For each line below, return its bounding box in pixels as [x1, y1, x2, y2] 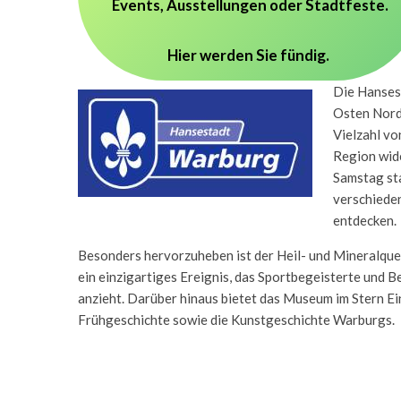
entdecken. [332, 211, 397, 228]
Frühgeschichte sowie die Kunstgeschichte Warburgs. [78, 311, 395, 328]
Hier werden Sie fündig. [166, 46, 329, 65]
